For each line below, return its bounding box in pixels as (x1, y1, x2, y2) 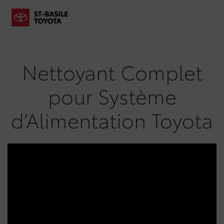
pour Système (47, 81, 176, 109)
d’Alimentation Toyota (11, 105, 213, 133)
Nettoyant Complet (21, 57, 202, 85)
